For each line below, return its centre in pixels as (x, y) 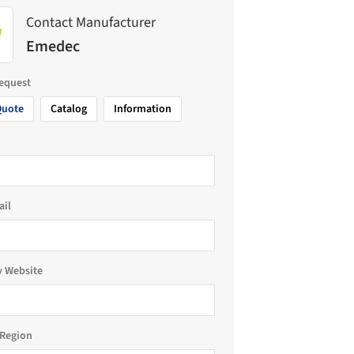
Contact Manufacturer (91, 22)
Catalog (69, 109)
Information (143, 109)
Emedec (53, 46)
